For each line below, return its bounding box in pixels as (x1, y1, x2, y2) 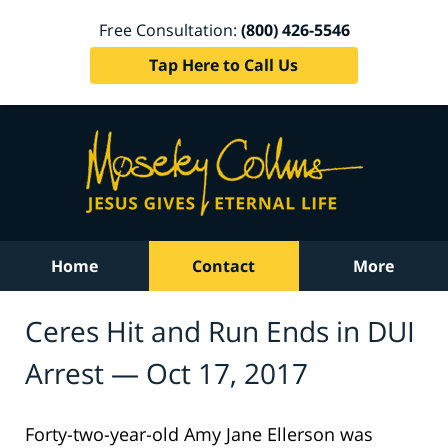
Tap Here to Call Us (149, 53, 299, 76)
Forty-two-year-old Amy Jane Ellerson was (25, 421, 373, 446)
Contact (192, 255, 256, 277)
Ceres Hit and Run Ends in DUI (25, 311, 415, 350)
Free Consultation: (98, 18, 241, 41)
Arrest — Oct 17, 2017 (25, 353, 308, 392)
